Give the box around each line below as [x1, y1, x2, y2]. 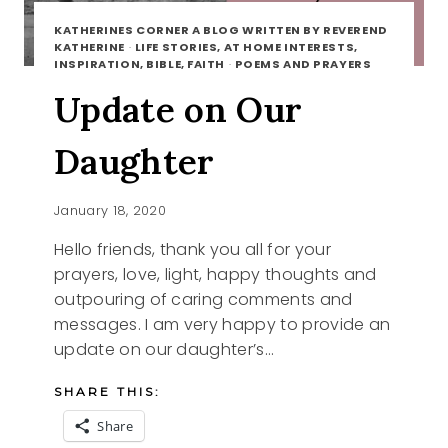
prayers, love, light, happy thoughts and [54, 262, 377, 286]
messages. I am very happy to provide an [54, 312, 391, 336]
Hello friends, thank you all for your [54, 237, 331, 261]
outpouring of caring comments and [54, 287, 353, 311]
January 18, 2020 [54, 201, 167, 219]
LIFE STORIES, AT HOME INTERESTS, [134, 38, 358, 55]
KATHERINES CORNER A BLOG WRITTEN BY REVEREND [54, 21, 388, 38]
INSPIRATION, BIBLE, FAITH [54, 55, 225, 72]
